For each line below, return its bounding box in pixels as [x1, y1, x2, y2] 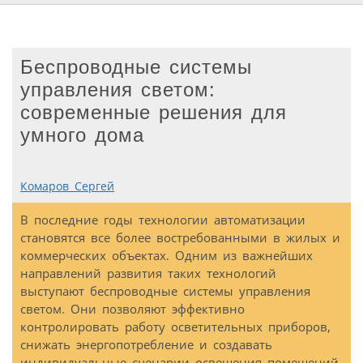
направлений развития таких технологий [20, 265, 276, 282]
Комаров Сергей [20, 179, 114, 194]
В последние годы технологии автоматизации [20, 211, 305, 228]
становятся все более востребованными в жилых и [20, 229, 340, 246]
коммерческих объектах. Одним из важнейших [20, 247, 313, 264]
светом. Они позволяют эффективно [20, 301, 245, 318]
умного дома [20, 123, 144, 146]
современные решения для [20, 100, 287, 123]
